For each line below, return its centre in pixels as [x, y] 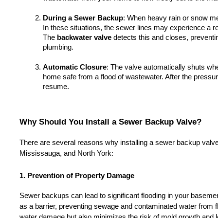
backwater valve [84, 37]
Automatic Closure [75, 67]
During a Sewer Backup [83, 18]
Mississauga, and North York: [66, 153]
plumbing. [58, 47]
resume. [56, 86]
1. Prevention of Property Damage [77, 175]
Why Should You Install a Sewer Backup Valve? [110, 121]
